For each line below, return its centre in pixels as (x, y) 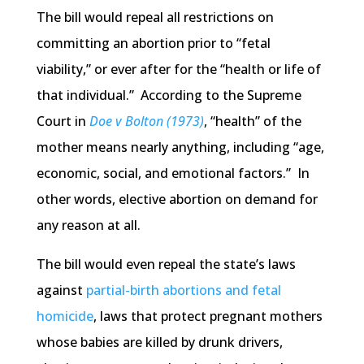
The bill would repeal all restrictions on (155, 17)
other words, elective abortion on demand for (177, 199)
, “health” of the (252, 121)
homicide (65, 316)
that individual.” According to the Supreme (169, 95)
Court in (63, 121)
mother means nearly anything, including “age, (180, 147)
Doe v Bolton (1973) (146, 121)
